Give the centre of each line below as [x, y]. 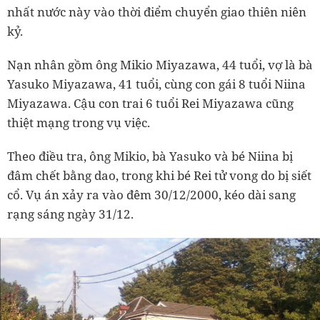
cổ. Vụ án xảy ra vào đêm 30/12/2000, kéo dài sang [151, 195]
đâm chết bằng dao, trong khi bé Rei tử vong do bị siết [159, 175]
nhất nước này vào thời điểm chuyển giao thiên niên [157, 12]
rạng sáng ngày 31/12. [70, 214]
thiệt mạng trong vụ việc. [79, 122]
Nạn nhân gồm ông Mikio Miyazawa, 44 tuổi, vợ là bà [160, 65]
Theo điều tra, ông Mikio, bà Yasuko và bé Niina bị [150, 156]
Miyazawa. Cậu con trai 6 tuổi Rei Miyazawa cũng [150, 103]
